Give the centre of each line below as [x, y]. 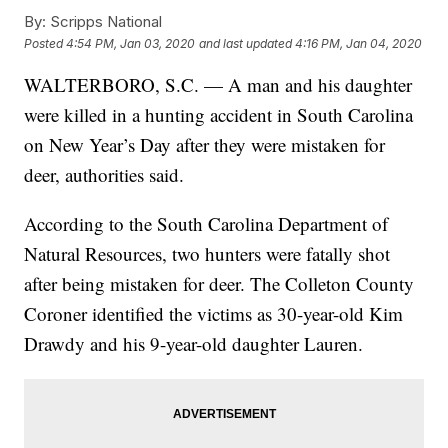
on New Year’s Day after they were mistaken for [205, 145]
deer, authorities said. [104, 175]
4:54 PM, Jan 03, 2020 [131, 43]
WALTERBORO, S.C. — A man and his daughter [218, 85]
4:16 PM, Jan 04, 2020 [359, 43]
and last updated [246, 43]
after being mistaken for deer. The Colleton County [219, 284]
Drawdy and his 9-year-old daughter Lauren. [194, 344]
